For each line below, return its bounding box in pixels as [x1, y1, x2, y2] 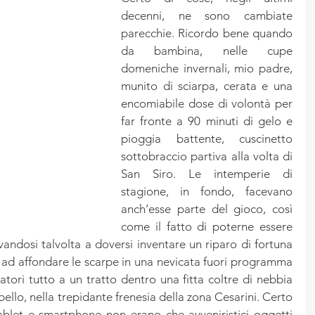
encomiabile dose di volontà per [121, 96, 292, 111]
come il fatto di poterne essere [121, 219, 292, 234]
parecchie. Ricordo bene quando [121, 26, 292, 41]
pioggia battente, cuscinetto [121, 131, 292, 146]
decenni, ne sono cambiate [121, 8, 292, 23]
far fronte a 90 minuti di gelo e [121, 114, 292, 129]
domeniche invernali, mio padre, [121, 61, 292, 76]
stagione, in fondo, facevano [121, 184, 292, 199]
